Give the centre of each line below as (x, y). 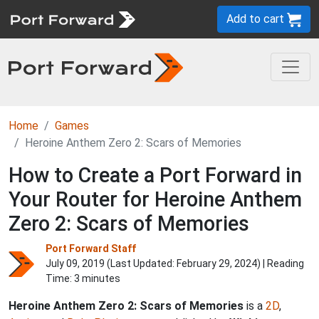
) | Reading (281, 263)
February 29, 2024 (217, 263)
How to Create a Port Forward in (155, 175)
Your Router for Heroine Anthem (155, 199)
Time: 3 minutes (83, 278)
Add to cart (257, 19)
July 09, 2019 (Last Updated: (111, 263)
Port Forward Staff (91, 249)
